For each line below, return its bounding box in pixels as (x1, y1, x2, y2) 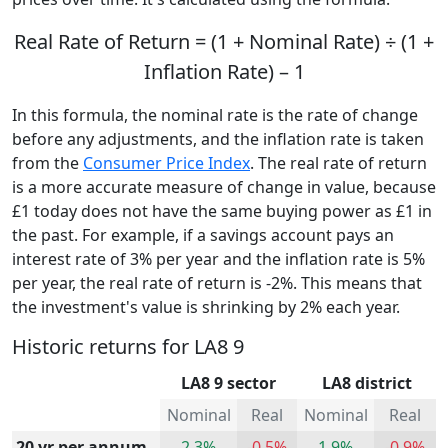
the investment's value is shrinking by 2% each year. (12, 295, 400, 318)
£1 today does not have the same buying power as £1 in (12, 199, 432, 222)
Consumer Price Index (83, 151, 250, 174)
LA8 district (321, 371, 412, 394)
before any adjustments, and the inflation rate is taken (12, 127, 424, 150)
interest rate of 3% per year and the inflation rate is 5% (12, 247, 425, 270)
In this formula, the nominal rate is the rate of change (12, 103, 418, 126)
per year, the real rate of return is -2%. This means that (12, 271, 422, 294)
